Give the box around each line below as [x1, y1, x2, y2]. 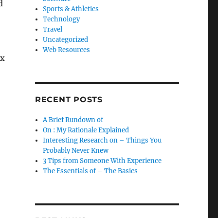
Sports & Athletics [43, 5, 99, 13]
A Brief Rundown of [43, 116, 104, 124]
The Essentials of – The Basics [43, 167, 138, 175]
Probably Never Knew [43, 146, 109, 155]
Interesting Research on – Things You [43, 136, 162, 145]
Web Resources [43, 46, 91, 54]
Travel [43, 25, 63, 34]
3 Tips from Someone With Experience [43, 157, 162, 165]
